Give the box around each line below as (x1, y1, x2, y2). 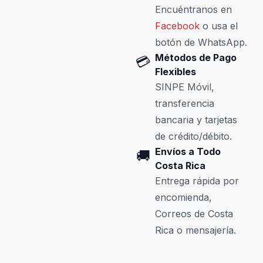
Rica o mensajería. (154, 224, 236, 236)
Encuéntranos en (154, 4, 232, 15)
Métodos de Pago (154, 52, 237, 63)
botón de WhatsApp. (154, 36, 247, 48)
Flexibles (154, 66, 196, 77)
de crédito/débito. (154, 130, 232, 142)
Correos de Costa (154, 208, 233, 220)
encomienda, (154, 191, 212, 203)
